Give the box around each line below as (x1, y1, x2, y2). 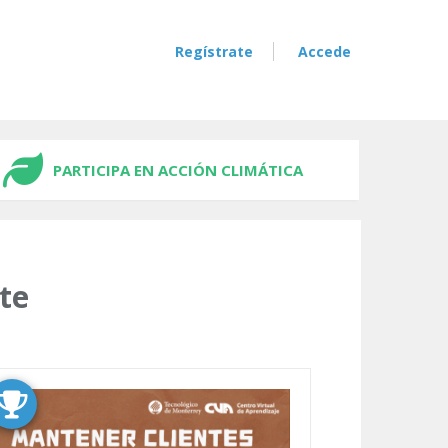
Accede (298, 42, 351, 61)
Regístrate (175, 42, 253, 61)
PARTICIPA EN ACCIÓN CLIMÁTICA (53, 160, 303, 180)
